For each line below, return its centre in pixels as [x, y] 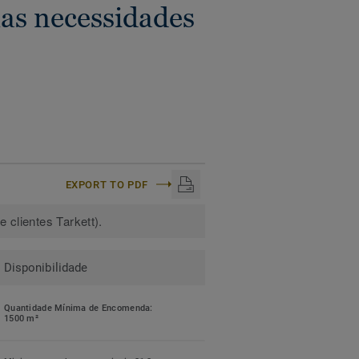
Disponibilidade [46, 268]
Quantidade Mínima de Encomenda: [79, 308]
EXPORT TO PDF [107, 184]
